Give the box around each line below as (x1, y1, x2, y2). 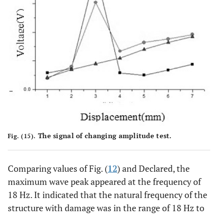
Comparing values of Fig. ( (8, 163, 108, 175)
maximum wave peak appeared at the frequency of (8, 176, 201, 188)
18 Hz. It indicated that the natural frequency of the (8, 189, 207, 201)
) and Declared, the (117, 163, 190, 175)
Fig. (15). (8, 132, 36, 140)
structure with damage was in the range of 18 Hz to (8, 202, 204, 214)
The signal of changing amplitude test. (36, 131, 172, 141)
